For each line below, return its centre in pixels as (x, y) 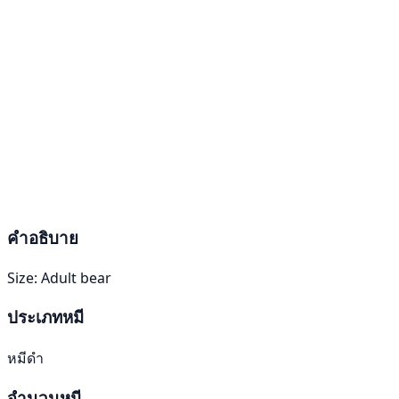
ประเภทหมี (45, 316)
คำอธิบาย (43, 238)
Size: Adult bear (59, 278)
